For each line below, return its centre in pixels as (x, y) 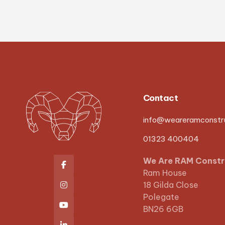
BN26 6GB (163, 209)
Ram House (165, 173)
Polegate (161, 197)
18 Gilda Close (171, 185)
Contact (160, 98)
